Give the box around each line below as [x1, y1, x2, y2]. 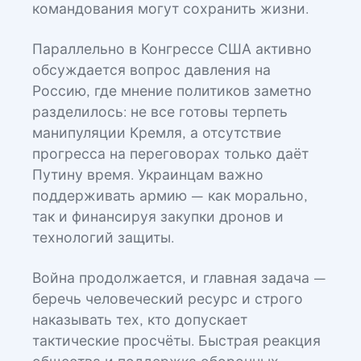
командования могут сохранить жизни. [32, 2, 309, 17]
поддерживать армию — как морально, [32, 189, 308, 204]
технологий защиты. [32, 231, 174, 246]
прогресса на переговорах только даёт [32, 147, 309, 162]
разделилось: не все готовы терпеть [32, 106, 288, 120]
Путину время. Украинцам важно [32, 168, 263, 183]
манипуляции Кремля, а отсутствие [32, 127, 281, 141]
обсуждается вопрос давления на [32, 64, 271, 78]
